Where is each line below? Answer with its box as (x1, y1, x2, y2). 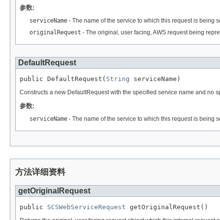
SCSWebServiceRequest (47, 203, 126, 211)
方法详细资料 (15, 167, 65, 177)
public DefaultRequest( (20, 75, 106, 83)
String (106, 75, 130, 83)
